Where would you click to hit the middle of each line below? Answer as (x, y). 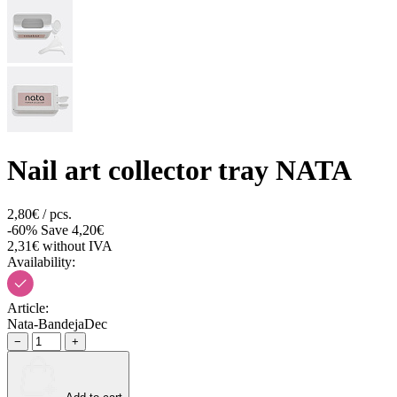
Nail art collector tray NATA (179, 171)
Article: (28, 307)
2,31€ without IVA (60, 245)
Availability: (41, 261)
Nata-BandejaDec (57, 323)
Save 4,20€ (72, 230)
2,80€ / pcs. (39, 214)
